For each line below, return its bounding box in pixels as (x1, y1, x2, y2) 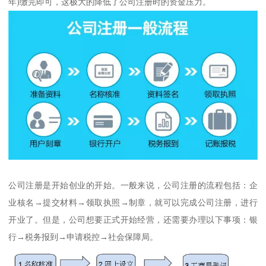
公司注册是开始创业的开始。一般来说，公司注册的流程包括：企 (8, 180, 258, 191)
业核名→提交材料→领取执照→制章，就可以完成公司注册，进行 (8, 198, 258, 208)
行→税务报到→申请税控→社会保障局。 (8, 232, 159, 242)
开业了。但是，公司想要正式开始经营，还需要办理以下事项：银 (8, 215, 258, 225)
